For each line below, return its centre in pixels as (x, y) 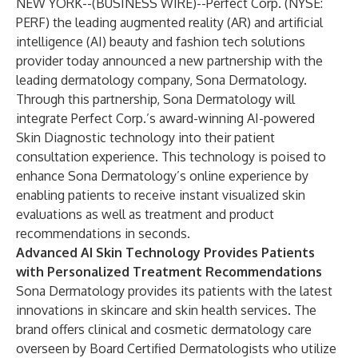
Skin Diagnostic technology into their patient (145, 137)
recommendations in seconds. (103, 233)
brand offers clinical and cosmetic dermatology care (164, 329)
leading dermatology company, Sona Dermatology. (161, 80)
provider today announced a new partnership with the (169, 61)
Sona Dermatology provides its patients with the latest (174, 291)
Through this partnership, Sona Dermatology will (155, 99)
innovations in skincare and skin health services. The (166, 310)
